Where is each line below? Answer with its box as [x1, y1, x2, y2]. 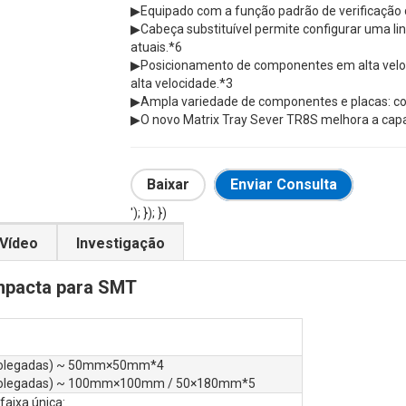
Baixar [147, 176, 189, 194]
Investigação [76, 235, 165, 253]
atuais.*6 [130, 40, 182, 55]
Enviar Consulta [230, 176, 338, 194]
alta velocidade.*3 [130, 76, 233, 92]
